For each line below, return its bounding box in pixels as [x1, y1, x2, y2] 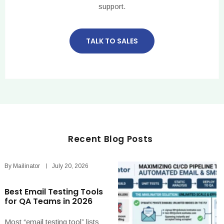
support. [98, 1, 125, 10]
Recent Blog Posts [67, 132, 153, 145]
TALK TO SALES [86, 35, 138, 46]
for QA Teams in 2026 [4, 195, 92, 207]
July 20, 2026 [52, 162, 88, 169]
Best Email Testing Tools [4, 185, 103, 197]
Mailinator [13, 162, 40, 169]
